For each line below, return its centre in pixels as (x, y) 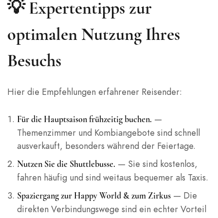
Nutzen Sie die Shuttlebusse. (66, 164)
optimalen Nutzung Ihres (94, 35)
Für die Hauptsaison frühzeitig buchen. (84, 119)
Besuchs (34, 61)
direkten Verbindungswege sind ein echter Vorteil (111, 209)
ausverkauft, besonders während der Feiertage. (106, 146)
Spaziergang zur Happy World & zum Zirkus (94, 196)
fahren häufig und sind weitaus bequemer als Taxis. (112, 178)
